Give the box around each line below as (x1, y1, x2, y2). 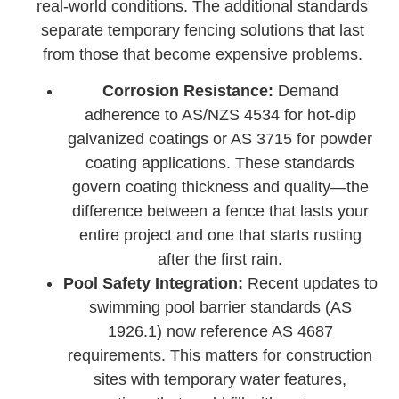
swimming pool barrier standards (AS (88, 297, 352, 316)
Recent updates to (242, 273, 378, 292)
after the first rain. (158, 249, 283, 268)
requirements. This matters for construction (68, 346, 373, 364)
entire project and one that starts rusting (78, 225, 362, 244)
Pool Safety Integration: (62, 273, 243, 292)
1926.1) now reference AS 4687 (107, 322, 333, 340)
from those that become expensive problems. (42, 45, 362, 63)
